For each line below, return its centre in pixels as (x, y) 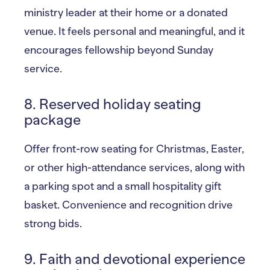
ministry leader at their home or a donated (126, 12)
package (52, 119)
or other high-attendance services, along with (134, 167)
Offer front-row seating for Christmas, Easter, (134, 149)
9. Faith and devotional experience (135, 259)
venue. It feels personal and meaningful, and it (134, 31)
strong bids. (53, 223)
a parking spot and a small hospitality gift (123, 186)
